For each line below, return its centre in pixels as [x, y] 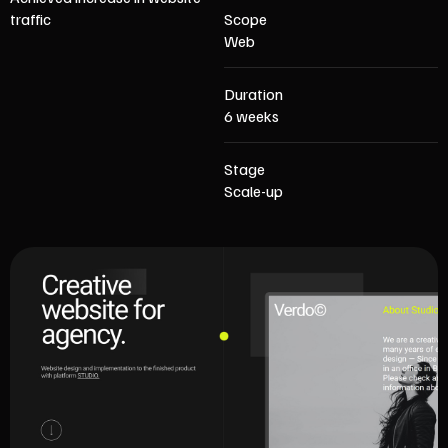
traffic [30, 19]
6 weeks [251, 116]
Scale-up [253, 191]
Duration [253, 94]
